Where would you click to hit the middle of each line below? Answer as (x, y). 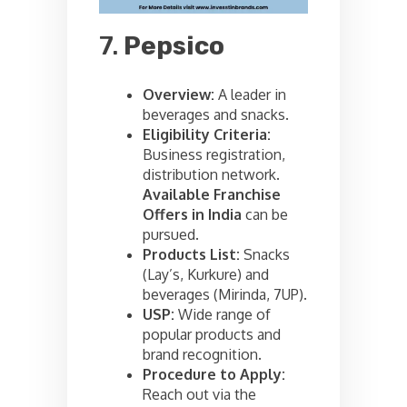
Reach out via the (199, 395)
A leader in (250, 95)
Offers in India (192, 215)
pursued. (171, 235)
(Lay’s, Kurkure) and (206, 275)
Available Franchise (212, 195)
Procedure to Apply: (214, 375)
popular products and (212, 335)
